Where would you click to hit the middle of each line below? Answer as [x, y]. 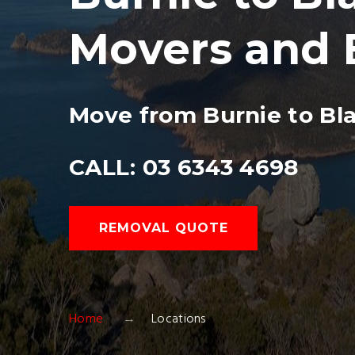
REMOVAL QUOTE [164, 228]
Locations [178, 319]
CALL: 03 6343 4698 [184, 167]
